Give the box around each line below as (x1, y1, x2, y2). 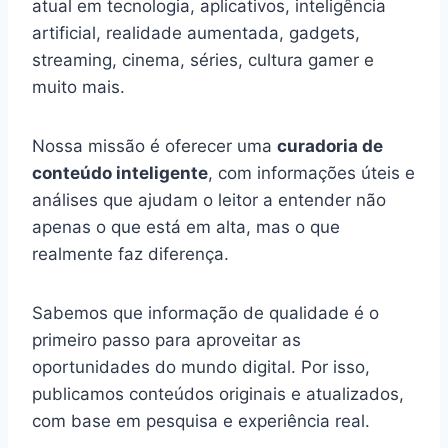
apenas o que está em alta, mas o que (32, 217, 340, 238)
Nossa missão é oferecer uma (32, 136, 277, 157)
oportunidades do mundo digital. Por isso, (32, 357, 370, 378)
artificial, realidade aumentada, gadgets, (32, 23, 360, 44)
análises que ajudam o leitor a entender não (32, 190, 386, 211)
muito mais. (32, 77, 125, 98)
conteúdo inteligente (32, 163, 208, 184)
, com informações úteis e (208, 163, 415, 184)
